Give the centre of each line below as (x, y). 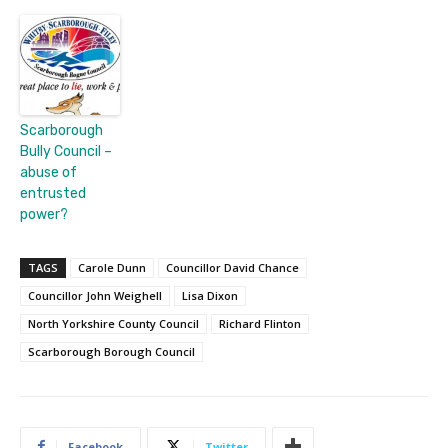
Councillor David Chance (232, 267)
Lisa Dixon (210, 295)
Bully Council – (66, 151)
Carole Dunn (112, 267)
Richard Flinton (260, 323)
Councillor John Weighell (95, 295)
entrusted (53, 193)
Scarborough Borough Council (111, 351)
